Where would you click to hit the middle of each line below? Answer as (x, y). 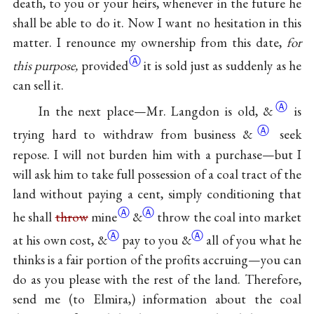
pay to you (152, 240)
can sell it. (38, 86)
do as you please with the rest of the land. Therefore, (157, 279)
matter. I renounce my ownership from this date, (150, 43)
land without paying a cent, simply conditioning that (157, 193)
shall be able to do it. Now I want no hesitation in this (157, 23)
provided (105, 66)
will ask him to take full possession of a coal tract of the (157, 174)
